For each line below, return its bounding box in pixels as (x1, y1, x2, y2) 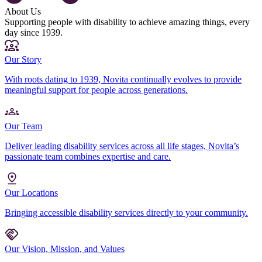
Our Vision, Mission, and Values (5, 243, 125, 254)
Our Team (5, 120, 42, 131)
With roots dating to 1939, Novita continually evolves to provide (5, 74, 242, 84)
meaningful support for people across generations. (5, 84, 188, 95)
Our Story (5, 54, 42, 64)
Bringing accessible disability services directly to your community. (5, 207, 248, 218)
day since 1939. (5, 27, 63, 37)
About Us (5, 6, 41, 16)
